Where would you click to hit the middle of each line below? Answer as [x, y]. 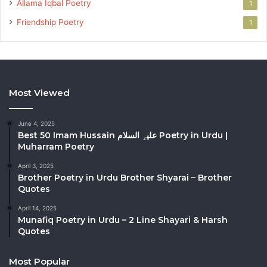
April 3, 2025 [36, 166]
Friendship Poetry [50, 22]
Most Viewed [39, 93]
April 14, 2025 [37, 208]
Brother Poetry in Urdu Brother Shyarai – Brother [125, 178]
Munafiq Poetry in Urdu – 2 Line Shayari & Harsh [123, 220]
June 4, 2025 [36, 124]
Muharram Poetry [56, 147]
